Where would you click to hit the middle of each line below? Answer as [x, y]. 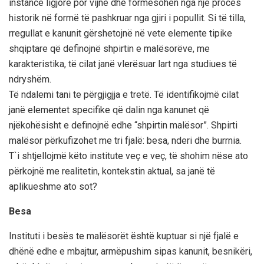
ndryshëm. [30, 79]
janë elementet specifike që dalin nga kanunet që [109, 110]
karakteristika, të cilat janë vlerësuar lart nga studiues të [123, 64]
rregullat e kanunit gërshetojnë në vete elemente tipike [121, 33]
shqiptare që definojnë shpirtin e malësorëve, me [109, 48]
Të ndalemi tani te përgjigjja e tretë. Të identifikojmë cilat [124, 94]
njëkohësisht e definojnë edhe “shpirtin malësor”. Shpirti [123, 125]
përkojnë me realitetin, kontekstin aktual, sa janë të [112, 171]
